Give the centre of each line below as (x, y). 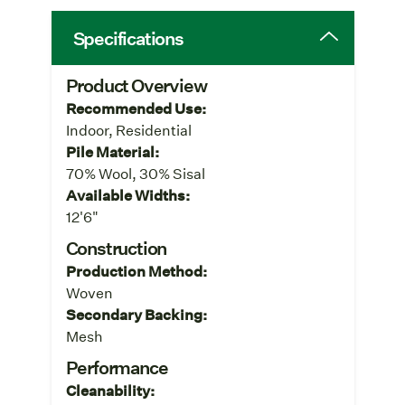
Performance (117, 367)
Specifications (128, 38)
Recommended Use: (136, 108)
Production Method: (136, 270)
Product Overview (136, 85)
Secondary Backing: (136, 314)
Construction (116, 247)
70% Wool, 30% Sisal (135, 173)
